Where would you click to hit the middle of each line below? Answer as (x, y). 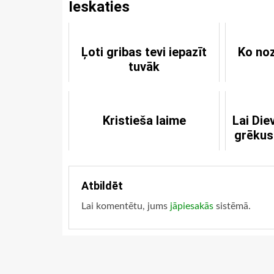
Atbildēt (102, 186)
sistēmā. (232, 206)
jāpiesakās (192, 206)
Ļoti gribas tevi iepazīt (144, 52)
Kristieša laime (144, 121)
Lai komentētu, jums (126, 206)
